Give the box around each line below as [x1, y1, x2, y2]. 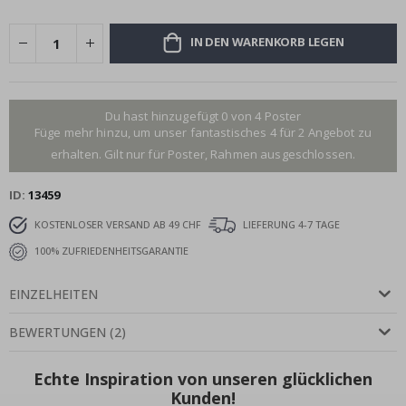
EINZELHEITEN [9, 285, 98, 303]
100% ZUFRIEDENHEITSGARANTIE [32, 243, 188, 257]
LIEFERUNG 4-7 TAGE [240, 217, 340, 231]
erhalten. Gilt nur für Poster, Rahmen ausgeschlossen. [50, 145, 356, 162]
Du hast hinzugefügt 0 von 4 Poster [104, 107, 302, 124]
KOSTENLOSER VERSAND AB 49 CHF [32, 217, 201, 231]
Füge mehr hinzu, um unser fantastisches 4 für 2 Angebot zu [34, 123, 372, 140]
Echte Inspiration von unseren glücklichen [34, 367, 372, 390]
